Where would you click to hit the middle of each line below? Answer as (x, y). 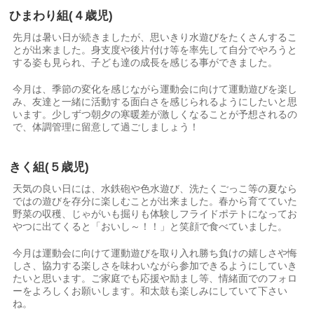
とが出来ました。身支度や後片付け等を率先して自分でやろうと (155, 49)
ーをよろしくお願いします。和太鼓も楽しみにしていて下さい (150, 291)
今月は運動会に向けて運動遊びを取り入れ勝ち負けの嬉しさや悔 (155, 253)
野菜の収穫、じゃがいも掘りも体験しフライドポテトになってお (155, 213)
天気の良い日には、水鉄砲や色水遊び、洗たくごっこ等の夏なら (155, 188)
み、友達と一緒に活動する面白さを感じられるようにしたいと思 (155, 101)
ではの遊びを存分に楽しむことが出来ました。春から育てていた (155, 201)
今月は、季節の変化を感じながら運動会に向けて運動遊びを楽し (155, 89)
